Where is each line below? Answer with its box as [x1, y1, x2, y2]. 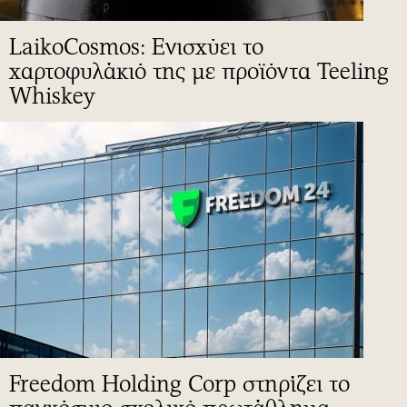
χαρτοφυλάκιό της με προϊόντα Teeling [9, 57, 389, 84]
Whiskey [9, 82, 95, 109]
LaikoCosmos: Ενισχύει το [9, 33, 263, 60]
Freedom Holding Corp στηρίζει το [9, 370, 350, 397]
